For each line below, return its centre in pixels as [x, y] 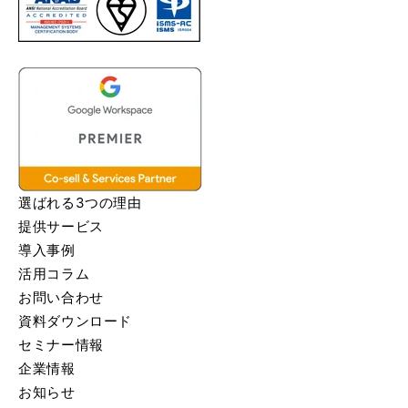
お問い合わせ [61, 297]
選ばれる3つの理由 [80, 202]
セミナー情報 [61, 344]
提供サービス [61, 226]
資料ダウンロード [76, 321]
